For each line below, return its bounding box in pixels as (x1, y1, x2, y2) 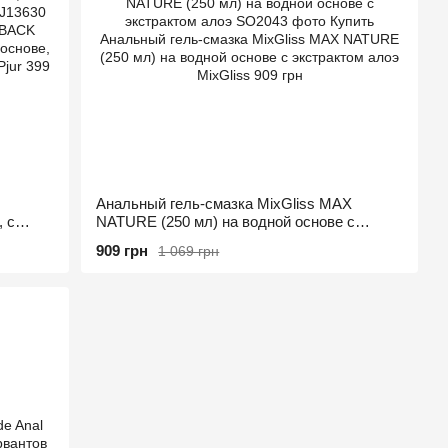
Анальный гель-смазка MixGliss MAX (96, 195, 353, 212)
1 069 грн (158, 242, 220, 259)
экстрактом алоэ (96, 231, 212, 248)
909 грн (96, 242, 149, 259)
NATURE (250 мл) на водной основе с (96, 213, 356, 230)
